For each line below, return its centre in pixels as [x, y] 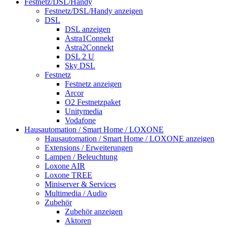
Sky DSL [80, 65]
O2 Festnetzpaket [93, 102]
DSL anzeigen [88, 29]
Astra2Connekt [89, 47]
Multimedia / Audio [76, 193]
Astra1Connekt [89, 38]
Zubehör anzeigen [94, 211]
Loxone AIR [65, 166]
